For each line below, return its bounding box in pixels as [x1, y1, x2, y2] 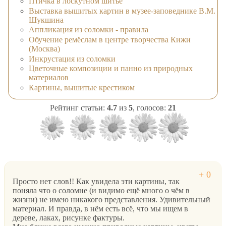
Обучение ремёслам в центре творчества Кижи [29, 35, 191, 44]
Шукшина [29, 15, 64, 24]
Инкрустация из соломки [29, 54, 116, 63]
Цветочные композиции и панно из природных [29, 64, 193, 73]
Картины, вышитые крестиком [29, 83, 135, 92]
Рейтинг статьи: [50, 103, 107, 112]
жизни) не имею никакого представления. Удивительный [13, 195, 210, 204]
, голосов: [133, 103, 168, 112]
